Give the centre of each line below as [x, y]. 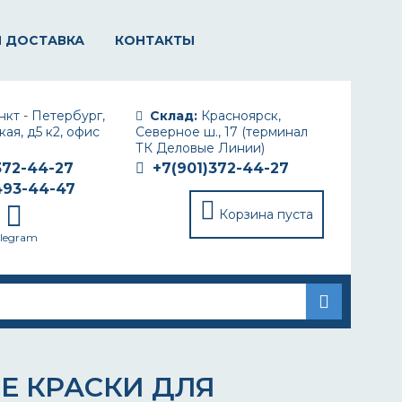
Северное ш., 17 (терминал [222, 132]
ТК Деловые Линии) [200, 148]
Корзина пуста [266, 214]
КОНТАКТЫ [155, 40]
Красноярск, [239, 116]
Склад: [174, 116]
